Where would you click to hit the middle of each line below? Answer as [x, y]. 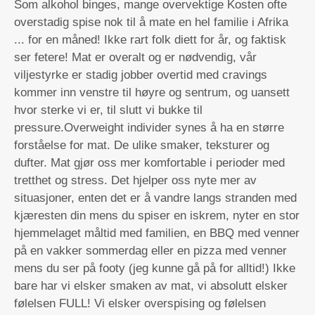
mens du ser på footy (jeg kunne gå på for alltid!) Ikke [155, 268]
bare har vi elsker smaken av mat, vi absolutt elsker [151, 286]
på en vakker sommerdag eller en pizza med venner [150, 251]
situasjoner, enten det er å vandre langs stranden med [155, 198]
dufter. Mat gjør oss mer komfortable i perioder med [149, 163]
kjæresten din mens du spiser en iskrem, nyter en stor [157, 216]
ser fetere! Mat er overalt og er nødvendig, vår [135, 57]
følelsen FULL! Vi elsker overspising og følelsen [140, 303]
